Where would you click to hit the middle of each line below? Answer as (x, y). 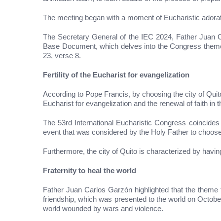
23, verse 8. (62, 55)
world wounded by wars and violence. (103, 208)
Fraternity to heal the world (90, 170)
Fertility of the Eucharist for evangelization (116, 74)
